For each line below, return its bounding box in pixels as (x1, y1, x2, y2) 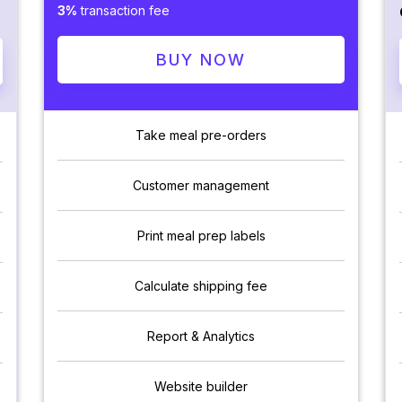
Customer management (133, 178, 269, 194)
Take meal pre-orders (135, 127, 267, 144)
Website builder (154, 379, 248, 395)
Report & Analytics (147, 328, 255, 345)
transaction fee (77, 3, 170, 18)
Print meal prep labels (136, 228, 266, 244)
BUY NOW (156, 50, 246, 70)
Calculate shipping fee (135, 278, 267, 294)
